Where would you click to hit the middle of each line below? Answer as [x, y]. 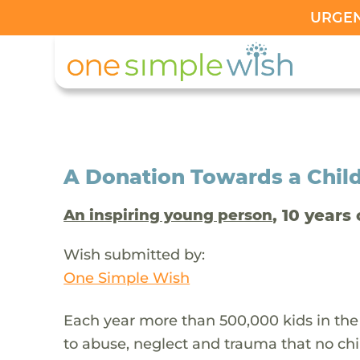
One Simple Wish [127, 277]
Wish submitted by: [135, 254]
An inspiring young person [168, 215]
